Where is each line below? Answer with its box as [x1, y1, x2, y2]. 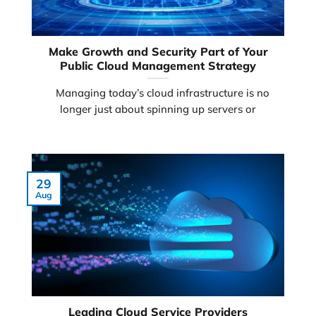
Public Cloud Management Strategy [60, 58, 256, 73]
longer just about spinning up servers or [60, 102, 256, 116]
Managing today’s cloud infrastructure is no [47, 85, 269, 99]
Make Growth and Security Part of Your [48, 44, 268, 59]
